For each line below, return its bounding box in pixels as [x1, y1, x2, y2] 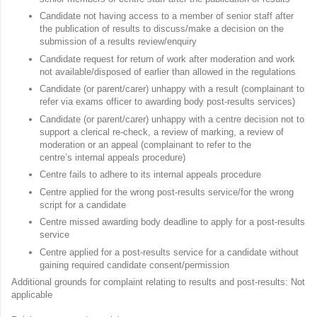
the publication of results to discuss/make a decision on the [40, 23, 284, 35]
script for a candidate [40, 199, 129, 210]
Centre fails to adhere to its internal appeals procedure [40, 169, 264, 180]
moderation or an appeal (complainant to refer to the [40, 139, 251, 150]
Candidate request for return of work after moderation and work [40, 53, 295, 64]
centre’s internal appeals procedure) [40, 151, 188, 163]
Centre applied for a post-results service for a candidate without [40, 246, 299, 258]
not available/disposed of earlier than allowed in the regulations [40, 66, 299, 77]
